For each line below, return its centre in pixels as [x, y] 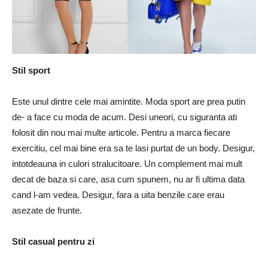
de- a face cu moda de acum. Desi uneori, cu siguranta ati [124, 117]
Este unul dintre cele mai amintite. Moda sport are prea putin [129, 101]
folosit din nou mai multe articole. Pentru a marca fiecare [121, 132]
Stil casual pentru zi [53, 241]
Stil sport [31, 70]
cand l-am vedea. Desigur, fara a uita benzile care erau [118, 194]
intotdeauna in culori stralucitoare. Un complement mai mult [127, 163]
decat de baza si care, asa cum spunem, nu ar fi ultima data [128, 179]
